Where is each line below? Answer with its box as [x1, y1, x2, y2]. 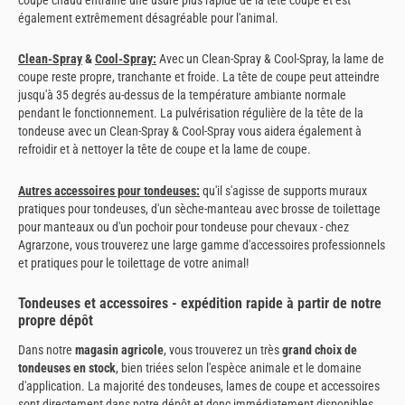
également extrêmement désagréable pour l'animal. [18, 10, 278, 25]
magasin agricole [75, 343, 164, 358]
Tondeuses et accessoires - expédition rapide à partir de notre [18, 295, 381, 313]
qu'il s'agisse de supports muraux [200, 183, 367, 198]
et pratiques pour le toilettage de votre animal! [18, 255, 249, 270]
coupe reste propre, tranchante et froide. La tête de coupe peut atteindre [18, 70, 380, 85]
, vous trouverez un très [164, 343, 282, 358]
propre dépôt [18, 312, 93, 330]
